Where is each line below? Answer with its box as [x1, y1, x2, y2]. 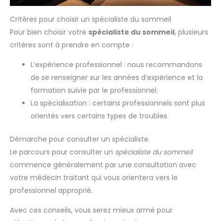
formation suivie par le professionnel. [31, 85, 158, 96]
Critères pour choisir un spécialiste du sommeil [10, 14, 171, 25]
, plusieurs [175, 27, 208, 37]
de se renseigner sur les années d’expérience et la [31, 73, 203, 83]
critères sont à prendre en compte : [10, 40, 133, 50]
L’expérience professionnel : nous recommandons [31, 60, 202, 70]
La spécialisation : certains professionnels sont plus [31, 98, 205, 109]
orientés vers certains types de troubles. [31, 111, 169, 121]
